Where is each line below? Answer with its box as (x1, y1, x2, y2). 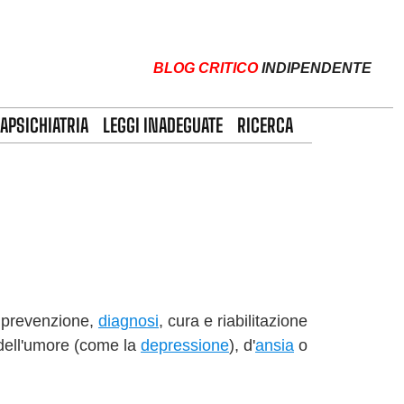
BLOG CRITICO (153, 60, 258, 76)
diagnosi (98, 311, 159, 330)
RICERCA (237, 115, 293, 136)
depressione (141, 335, 229, 354)
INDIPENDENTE (262, 60, 372, 76)
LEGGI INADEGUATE (103, 115, 223, 136)
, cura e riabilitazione (159, 311, 308, 330)
